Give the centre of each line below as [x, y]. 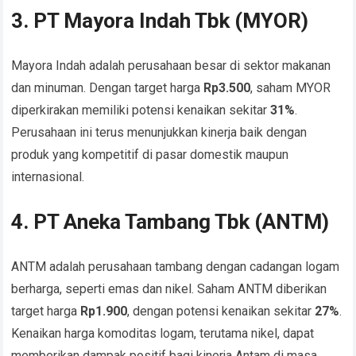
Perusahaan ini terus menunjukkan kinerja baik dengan [159, 133]
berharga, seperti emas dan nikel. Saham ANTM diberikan [169, 289]
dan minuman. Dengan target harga [108, 88]
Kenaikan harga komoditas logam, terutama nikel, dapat [163, 334]
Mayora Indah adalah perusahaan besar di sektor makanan [171, 66]
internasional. [48, 177]
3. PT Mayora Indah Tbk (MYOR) [160, 21]
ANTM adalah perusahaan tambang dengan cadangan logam [176, 267]
